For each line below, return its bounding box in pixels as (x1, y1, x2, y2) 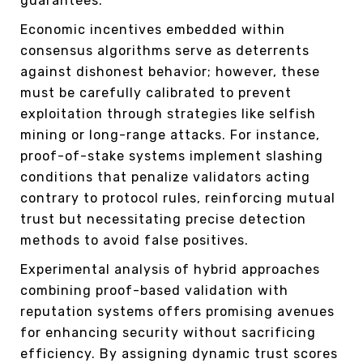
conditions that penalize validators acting (20, 169, 310, 186)
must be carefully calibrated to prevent (20, 85, 292, 101)
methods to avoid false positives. (20, 233, 249, 249)
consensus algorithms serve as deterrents (20, 43, 310, 59)
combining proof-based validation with (20, 283, 288, 299)
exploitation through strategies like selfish (20, 106, 316, 122)
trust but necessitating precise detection (20, 211, 306, 228)
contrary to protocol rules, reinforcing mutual (20, 190, 335, 207)
